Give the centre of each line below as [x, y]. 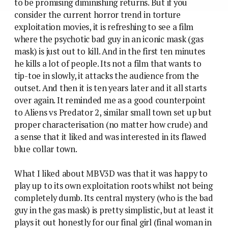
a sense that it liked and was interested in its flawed [110, 137]
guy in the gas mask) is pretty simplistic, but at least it [114, 210]
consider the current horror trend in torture [97, 15]
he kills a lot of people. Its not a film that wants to [108, 64]
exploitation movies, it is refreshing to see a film [104, 27]
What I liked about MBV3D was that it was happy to [111, 174]
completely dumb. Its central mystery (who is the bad [114, 198]
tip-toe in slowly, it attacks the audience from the [107, 76]
